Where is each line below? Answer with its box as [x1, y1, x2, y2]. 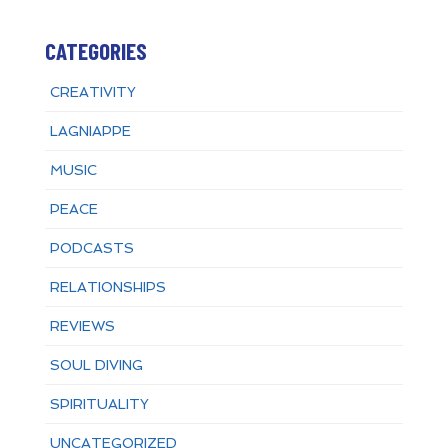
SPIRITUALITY [49, 396, 149, 413]
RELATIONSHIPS [49, 279, 166, 296]
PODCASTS [49, 240, 134, 257]
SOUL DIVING [49, 357, 143, 374]
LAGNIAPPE [49, 123, 131, 140]
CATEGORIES [44, 37, 147, 66]
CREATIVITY [49, 84, 136, 101]
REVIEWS [49, 318, 115, 335]
